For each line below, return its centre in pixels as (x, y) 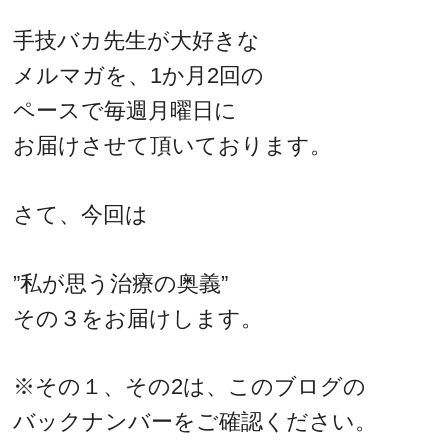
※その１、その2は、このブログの (190, 387)
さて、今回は (81, 214)
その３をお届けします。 (138, 318)
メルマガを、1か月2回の (139, 76)
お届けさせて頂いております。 (173, 146)
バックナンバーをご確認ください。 (195, 422)
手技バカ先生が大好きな (137, 41)
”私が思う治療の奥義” (121, 283)
